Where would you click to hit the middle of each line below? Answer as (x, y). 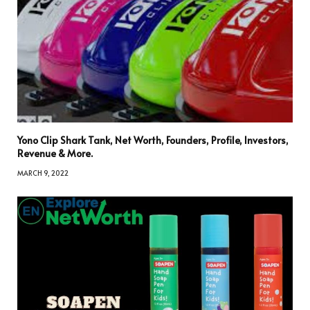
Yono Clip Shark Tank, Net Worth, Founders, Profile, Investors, (153, 140)
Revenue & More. (55, 153)
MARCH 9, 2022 (43, 173)
